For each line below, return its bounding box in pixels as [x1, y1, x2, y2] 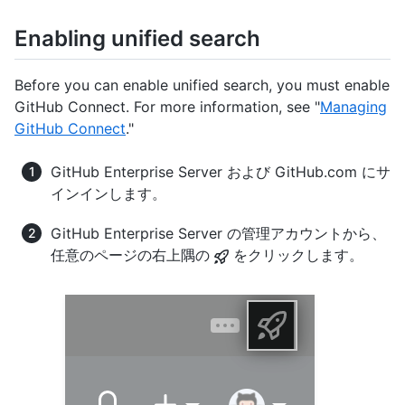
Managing [320, 98, 387, 117]
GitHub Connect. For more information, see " [14, 98, 320, 117]
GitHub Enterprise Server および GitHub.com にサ [51, 163, 391, 182]
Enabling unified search [14, 25, 260, 52]
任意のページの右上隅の [51, 246, 214, 265]
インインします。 [51, 184, 166, 203]
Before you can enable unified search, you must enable [14, 76, 390, 95]
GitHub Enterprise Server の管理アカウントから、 [51, 224, 386, 243]
